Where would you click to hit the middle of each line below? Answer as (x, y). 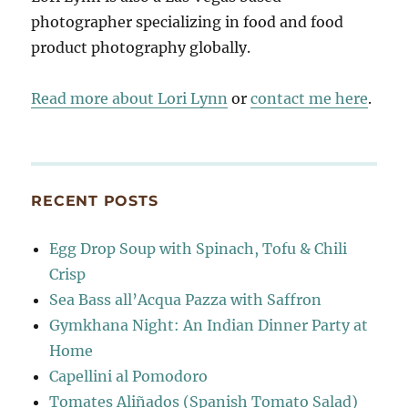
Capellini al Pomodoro (129, 377)
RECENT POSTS (95, 201)
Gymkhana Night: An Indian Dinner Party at (209, 326)
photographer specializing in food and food (188, 22)
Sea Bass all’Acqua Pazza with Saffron (186, 300)
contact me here (310, 99)
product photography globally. (141, 48)
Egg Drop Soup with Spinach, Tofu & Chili (199, 249)
